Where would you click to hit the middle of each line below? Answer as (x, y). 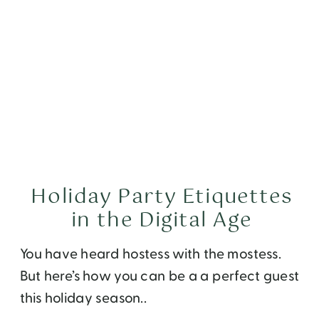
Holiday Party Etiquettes (162, 198)
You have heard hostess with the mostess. (151, 254)
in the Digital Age (162, 221)
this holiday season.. (83, 298)
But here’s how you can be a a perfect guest (160, 276)
